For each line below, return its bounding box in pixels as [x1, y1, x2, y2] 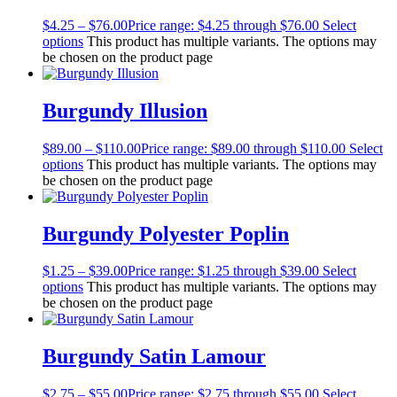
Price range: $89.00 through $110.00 [141, 140, 346, 156]
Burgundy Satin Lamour [43, 345, 266, 369]
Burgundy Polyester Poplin [43, 222, 289, 245]
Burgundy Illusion [43, 98, 207, 122]
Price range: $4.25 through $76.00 [128, 17, 319, 33]
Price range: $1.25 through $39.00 [128, 263, 319, 279]
